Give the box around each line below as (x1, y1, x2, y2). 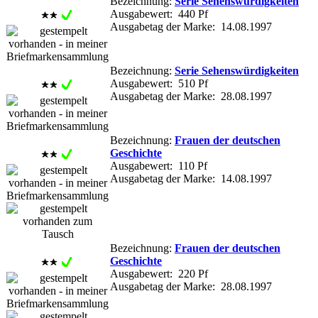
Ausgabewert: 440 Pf (110, 7, 208, 20)
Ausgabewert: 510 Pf (110, 77, 208, 89)
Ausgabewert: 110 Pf (110, 159, 207, 172)
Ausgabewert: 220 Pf (110, 267, 208, 280)
